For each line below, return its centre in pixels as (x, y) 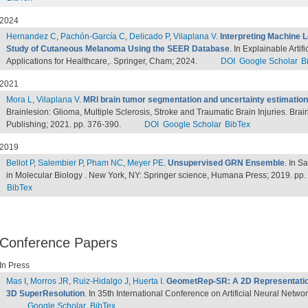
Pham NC (105, 163)
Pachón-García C (93, 36)
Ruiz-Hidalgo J (101, 281)
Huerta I (147, 281)
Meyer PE (145, 163)
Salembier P (60, 163)
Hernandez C (31, 36)
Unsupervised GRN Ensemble (226, 163)
